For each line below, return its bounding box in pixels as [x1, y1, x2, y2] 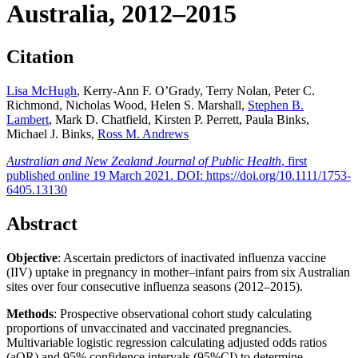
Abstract [6, 213, 78, 234]
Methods [6, 306, 54, 320]
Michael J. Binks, [6, 126, 97, 141]
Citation [6, 46, 74, 67]
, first [281, 153, 307, 168]
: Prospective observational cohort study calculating [54, 306, 312, 320]
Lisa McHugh [6, 83, 77, 97]
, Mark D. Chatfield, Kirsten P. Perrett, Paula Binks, [49, 112, 309, 126]
